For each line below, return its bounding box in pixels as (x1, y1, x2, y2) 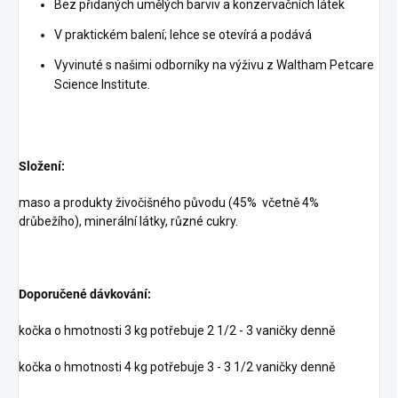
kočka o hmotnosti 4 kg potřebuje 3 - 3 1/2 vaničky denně (19, 359, 335, 374)
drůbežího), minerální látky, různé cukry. (19, 213, 241, 228)
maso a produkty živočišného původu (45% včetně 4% (19, 195, 319, 210)
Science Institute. (54, 76, 150, 92)
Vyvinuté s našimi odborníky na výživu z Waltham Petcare (54, 57, 374, 72)
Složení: (19, 158, 68, 173)
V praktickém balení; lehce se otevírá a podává (54, 27, 314, 42)
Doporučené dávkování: (19, 286, 154, 301)
